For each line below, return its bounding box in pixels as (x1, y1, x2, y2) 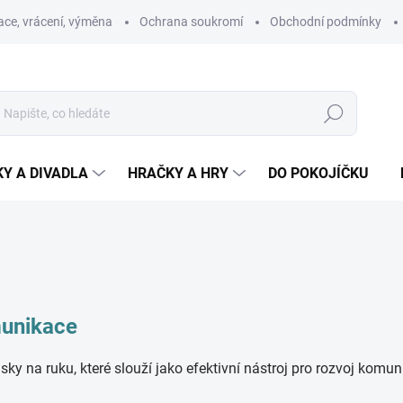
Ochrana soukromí (139, 14, 243, 29)
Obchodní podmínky (270, 14, 381, 29)
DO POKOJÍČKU (268, 165, 369, 182)
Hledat (315, 106, 353, 121)
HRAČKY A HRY (128, 165, 228, 182)
